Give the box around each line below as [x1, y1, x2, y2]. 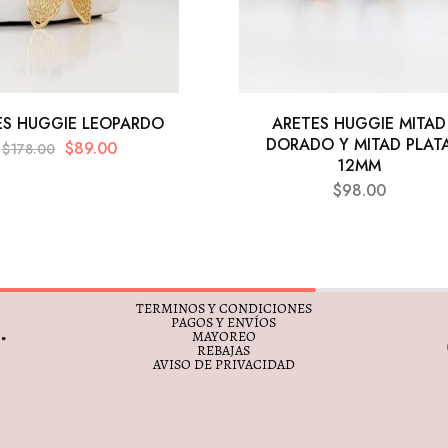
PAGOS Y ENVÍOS [171, 312, 277, 332]
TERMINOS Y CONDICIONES [135, 298, 312, 318]
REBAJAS [197, 340, 251, 360]
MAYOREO [191, 326, 256, 346]
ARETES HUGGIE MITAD [272, 111, 446, 135]
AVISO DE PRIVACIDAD [152, 354, 295, 374]
